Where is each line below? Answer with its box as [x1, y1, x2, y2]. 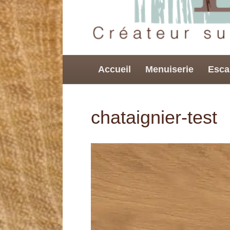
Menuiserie [145, 64, 194, 74]
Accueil [98, 64, 131, 74]
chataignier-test [91, 106, 217, 128]
